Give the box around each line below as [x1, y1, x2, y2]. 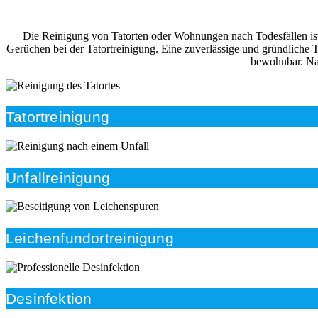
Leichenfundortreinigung [6, 230, 174, 247]
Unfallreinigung [6, 169, 111, 186]
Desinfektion [6, 290, 92, 307]
